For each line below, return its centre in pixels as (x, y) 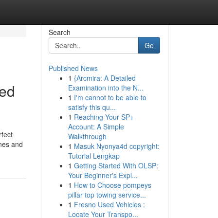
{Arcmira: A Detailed (105, 78)
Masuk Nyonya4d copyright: (117, 146)
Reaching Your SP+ (104, 117)
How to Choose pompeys (112, 185)
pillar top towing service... (107, 195)
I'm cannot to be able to (110, 97)
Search (59, 32)
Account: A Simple (96, 127)
